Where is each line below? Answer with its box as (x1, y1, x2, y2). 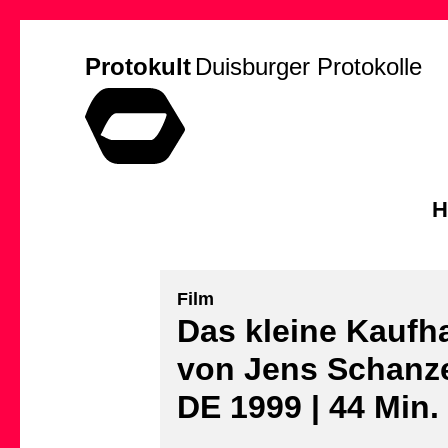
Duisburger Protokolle (195, 53, 422, 80)
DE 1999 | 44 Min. (177, 388, 439, 425)
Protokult (85, 53, 191, 80)
